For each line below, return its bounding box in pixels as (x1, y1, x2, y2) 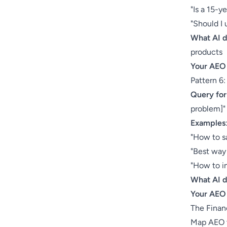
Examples (191, 118, 225, 128)
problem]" (191, 104, 225, 113)
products (191, 47, 222, 57)
